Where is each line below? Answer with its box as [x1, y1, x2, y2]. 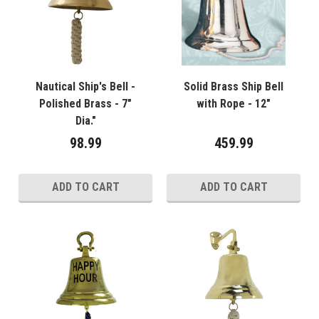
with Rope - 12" [197, 97, 271, 111]
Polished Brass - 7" [39, 97, 132, 111]
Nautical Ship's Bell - [36, 80, 135, 94]
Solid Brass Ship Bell [184, 80, 283, 94]
